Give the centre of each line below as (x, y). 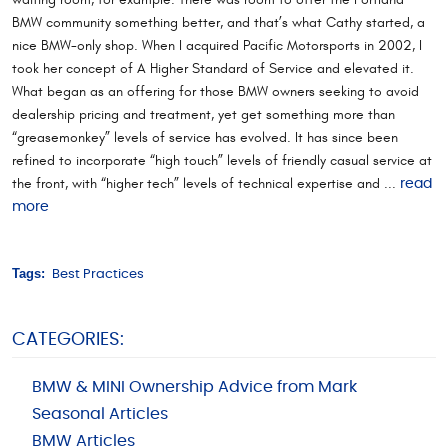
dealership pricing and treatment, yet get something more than (203, 114)
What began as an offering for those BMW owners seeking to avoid (215, 91)
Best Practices (97, 275)
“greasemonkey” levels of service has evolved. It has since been (205, 137)
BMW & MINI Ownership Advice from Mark (194, 387)
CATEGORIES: (68, 340)
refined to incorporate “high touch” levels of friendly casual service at (222, 160)
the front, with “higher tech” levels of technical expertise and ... (206, 183)
